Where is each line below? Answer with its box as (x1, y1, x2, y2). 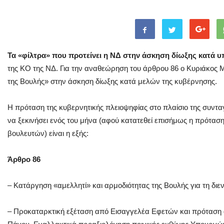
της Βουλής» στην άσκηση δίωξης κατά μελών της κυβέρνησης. (7, 76, 217, 85)
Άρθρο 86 (7, 154, 40, 163)
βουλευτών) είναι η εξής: (7, 128, 88, 137)
